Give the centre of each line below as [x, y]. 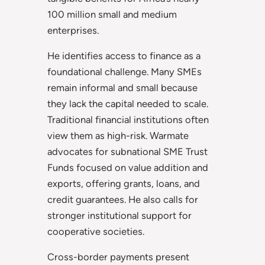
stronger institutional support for [119, 216]
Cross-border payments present [118, 257]
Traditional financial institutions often [128, 120]
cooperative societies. [96, 232]
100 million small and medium [112, 14]
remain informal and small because [122, 88]
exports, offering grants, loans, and [124, 184]
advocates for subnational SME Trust [127, 152]
